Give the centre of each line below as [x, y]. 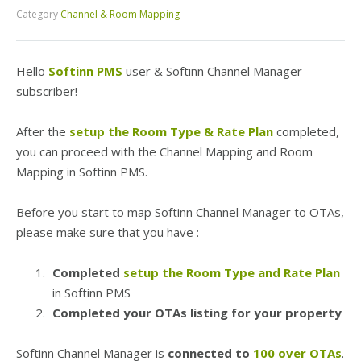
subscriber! [47, 91]
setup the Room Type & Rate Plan [171, 131]
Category [37, 14]
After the [43, 131]
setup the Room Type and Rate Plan [232, 272]
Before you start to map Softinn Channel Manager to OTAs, [180, 212]
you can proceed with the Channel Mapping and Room [164, 151]
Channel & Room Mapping [120, 14]
